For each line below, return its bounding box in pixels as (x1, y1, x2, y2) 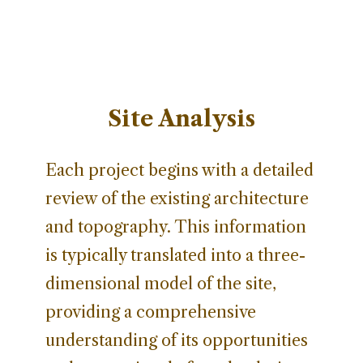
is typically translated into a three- (45, 245, 305, 265)
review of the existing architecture (45, 188, 309, 208)
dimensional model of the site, (45, 273, 276, 293)
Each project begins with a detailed (45, 160, 314, 180)
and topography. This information (45, 216, 306, 237)
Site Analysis (108, 105, 255, 132)
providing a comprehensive (45, 301, 256, 322)
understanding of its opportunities (45, 330, 308, 350)
